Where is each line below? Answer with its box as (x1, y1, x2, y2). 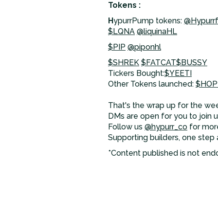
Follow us (108, 122, 145, 131)
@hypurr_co (145, 122, 187, 131)
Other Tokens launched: (108, 79, 196, 89)
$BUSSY (176, 58, 207, 67)
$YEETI (164, 69, 192, 78)
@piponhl (127, 42, 161, 52)
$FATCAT (141, 58, 176, 67)
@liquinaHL (137, 27, 177, 36)
